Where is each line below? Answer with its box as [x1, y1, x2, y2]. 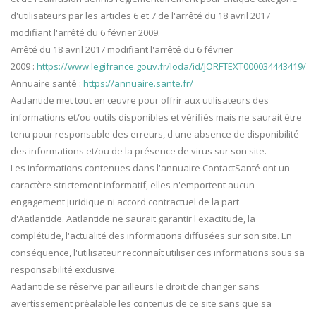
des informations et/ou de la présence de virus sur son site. [11, 145, 267, 158]
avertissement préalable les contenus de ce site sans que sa [11, 297, 272, 310]
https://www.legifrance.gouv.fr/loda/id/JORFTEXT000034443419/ [37, 60, 306, 73]
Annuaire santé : [11, 77, 83, 90]
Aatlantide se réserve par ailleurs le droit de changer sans [11, 280, 260, 293]
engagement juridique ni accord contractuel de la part [11, 195, 239, 209]
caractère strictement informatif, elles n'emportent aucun [11, 178, 255, 192]
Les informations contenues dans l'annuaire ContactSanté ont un [11, 162, 290, 175]
